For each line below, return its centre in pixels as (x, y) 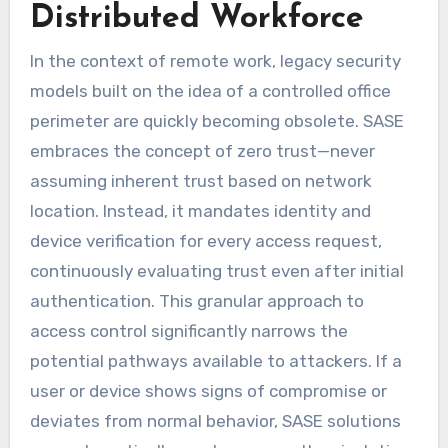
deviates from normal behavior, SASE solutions (215, 421)
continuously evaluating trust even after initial (216, 271)
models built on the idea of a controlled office (210, 91)
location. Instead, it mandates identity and (200, 211)
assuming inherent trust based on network (200, 181)
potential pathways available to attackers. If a (215, 361)
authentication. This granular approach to (196, 301)
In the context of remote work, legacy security (215, 61)
